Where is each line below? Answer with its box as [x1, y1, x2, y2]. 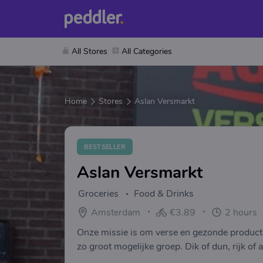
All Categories [122, 46, 172, 57]
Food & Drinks [133, 187, 194, 200]
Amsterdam [91, 205, 140, 219]
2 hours [225, 205, 257, 219]
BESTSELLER [84, 142, 126, 151]
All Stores [72, 46, 107, 57]
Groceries [77, 187, 119, 200]
